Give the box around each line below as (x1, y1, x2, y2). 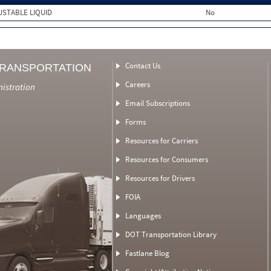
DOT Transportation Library (125, 229, 217, 240)
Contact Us (125, 60, 160, 71)
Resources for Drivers (125, 173, 195, 183)
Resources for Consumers (125, 154, 208, 165)
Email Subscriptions (125, 98, 190, 108)
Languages (125, 211, 161, 221)
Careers (125, 79, 150, 90)
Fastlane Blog (125, 248, 169, 258)
